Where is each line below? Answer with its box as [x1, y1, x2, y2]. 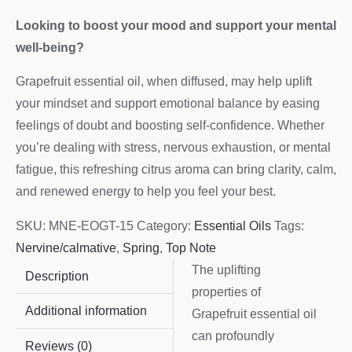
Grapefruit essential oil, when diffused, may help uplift [16, 75, 312, 89]
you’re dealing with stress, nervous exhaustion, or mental [16, 141, 331, 155]
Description [25, 269, 90, 283]
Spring [123, 240, 159, 255]
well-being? [16, 40, 84, 54]
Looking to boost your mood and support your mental [16, 18, 336, 32]
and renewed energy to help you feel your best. [16, 185, 276, 199]
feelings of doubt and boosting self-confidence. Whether [16, 119, 324, 133]
